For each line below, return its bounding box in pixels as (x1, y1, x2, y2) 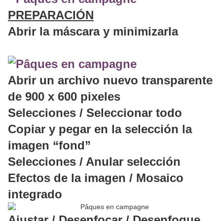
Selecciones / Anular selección (8, 155, 181, 169)
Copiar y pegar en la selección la (8, 122, 192, 136)
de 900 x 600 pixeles (8, 90, 120, 104)
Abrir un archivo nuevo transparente (8, 74, 213, 87)
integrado (8, 187, 62, 201)
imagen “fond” (8, 139, 91, 152)
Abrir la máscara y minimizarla (8, 25, 178, 38)
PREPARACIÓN (8, 8, 94, 22)
